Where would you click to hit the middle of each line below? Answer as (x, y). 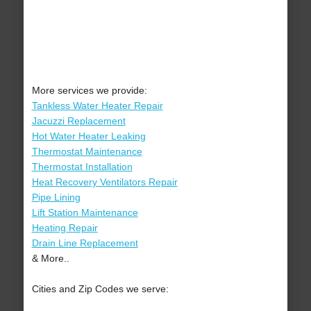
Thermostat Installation (82, 167)
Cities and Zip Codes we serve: (100, 289)
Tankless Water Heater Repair (97, 106)
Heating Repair (65, 228)
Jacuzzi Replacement (78, 121)
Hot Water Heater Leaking (89, 136)
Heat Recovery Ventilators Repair (104, 182)
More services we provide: (89, 91)
